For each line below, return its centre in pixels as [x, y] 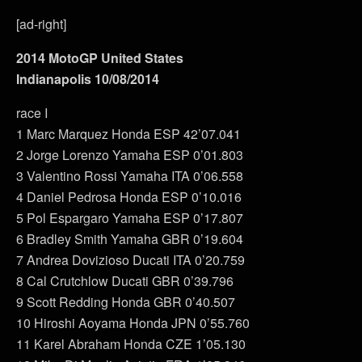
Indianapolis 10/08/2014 [88, 78]
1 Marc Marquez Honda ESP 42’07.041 [128, 133]
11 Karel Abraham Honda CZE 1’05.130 [131, 343]
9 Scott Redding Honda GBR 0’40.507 [126, 301]
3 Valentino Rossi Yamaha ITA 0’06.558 [130, 175]
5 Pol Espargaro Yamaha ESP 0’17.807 [130, 217]
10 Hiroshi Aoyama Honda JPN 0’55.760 [133, 322]
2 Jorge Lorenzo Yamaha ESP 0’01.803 [130, 154]
